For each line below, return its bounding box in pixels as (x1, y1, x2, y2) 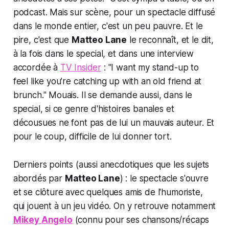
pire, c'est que (13, 35, 72, 45)
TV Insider (60, 62, 102, 73)
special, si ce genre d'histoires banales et (13, 104, 174, 114)
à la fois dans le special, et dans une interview (13, 49, 194, 59)
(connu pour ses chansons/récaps (72, 215, 210, 225)
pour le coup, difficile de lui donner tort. (13, 131, 172, 142)
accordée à (13, 62, 60, 73)
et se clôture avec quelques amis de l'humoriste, (13, 187, 203, 198)
